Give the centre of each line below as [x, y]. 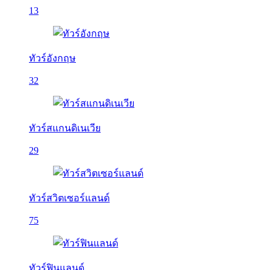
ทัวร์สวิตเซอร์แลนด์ [69, 198]
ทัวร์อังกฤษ [52, 58]
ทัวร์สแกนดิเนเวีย [65, 128]
